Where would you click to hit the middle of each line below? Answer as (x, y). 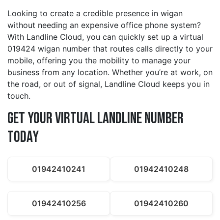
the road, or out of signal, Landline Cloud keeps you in (109, 84)
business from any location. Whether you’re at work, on (110, 72)
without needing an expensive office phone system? (104, 25)
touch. (19, 96)
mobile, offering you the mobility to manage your (99, 61)
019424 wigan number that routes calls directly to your (110, 49)
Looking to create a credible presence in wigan (95, 14)
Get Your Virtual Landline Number (96, 119)
